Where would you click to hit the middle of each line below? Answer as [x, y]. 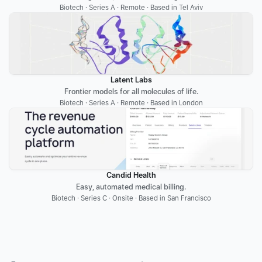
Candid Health [131, 175]
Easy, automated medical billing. [131, 187]
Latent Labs [131, 80]
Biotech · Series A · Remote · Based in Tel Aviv [131, 8]
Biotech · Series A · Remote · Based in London [131, 103]
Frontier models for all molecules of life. [131, 92]
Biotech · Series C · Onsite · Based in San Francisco [131, 198]
